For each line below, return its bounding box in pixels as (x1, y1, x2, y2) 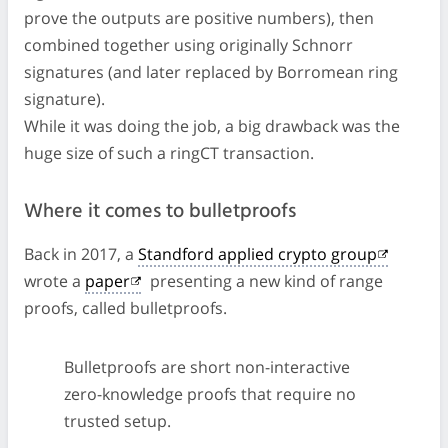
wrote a (24, 269, 85, 292)
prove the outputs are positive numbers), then (24, 6, 374, 29)
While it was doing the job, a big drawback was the (24, 114, 400, 137)
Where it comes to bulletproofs (24, 195, 296, 228)
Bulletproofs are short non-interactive (64, 355, 350, 378)
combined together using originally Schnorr (24, 33, 353, 56)
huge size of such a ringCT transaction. (24, 141, 314, 164)
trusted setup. (64, 409, 171, 432)
